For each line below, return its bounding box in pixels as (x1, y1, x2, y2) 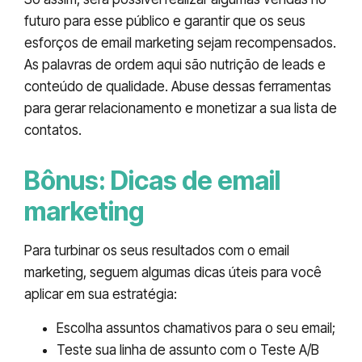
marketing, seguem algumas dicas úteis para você (24, 264, 322, 281)
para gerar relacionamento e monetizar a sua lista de (24, 100, 337, 117)
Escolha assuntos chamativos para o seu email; (57, 319, 335, 336)
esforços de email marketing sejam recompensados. (24, 35, 336, 52)
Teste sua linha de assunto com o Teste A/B (57, 341, 319, 358)
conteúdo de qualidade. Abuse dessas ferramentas (24, 78, 331, 95)
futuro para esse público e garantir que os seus (24, 13, 305, 30)
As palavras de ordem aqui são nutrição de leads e (24, 57, 326, 74)
